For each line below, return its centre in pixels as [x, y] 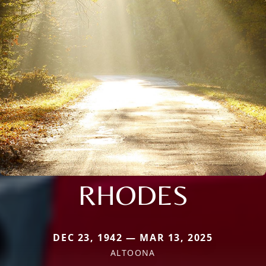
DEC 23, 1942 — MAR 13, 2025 [133, 237]
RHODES [133, 194]
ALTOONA [133, 252]
